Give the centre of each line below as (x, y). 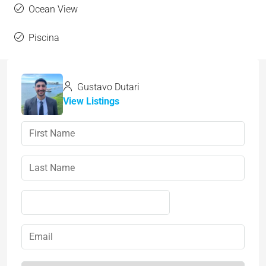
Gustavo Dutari (107, 87)
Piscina (44, 38)
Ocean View (53, 9)
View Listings (91, 102)
